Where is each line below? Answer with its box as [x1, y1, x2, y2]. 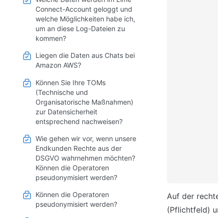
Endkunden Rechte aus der [36, 144, 122, 152]
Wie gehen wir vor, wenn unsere [36, 134, 136, 143]
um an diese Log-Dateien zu [36, 24, 125, 33]
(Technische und [36, 88, 88, 96]
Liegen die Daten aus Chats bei [36, 51, 135, 60]
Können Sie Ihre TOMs [36, 78, 106, 87]
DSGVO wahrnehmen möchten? [36, 153, 135, 162]
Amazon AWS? [36, 61, 81, 70]
